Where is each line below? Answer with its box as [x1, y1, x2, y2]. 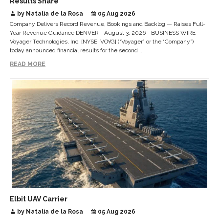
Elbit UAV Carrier [10, 195, 67, 203]
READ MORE [10, 60, 45, 67]
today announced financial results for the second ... [10, 46, 144, 54]
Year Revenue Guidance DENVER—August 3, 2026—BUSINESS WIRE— [10, 29, 201, 36]
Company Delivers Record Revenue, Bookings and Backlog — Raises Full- [10, 20, 205, 27]
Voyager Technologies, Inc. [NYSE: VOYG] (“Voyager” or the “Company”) [10, 38, 194, 45]
